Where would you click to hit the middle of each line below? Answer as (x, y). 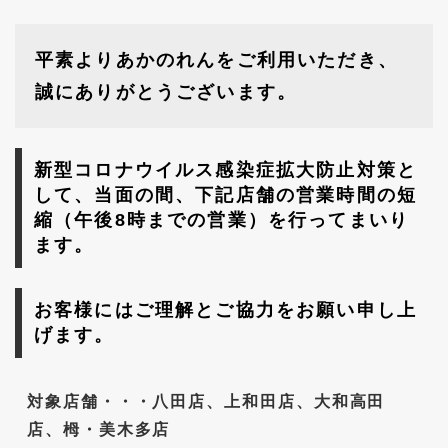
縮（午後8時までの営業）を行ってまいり (222, 220)
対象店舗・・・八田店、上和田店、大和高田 (206, 402)
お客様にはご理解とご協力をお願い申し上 (226, 310)
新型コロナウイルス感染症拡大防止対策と (226, 170)
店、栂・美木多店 (99, 430)
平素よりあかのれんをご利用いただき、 (216, 60)
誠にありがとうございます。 (166, 92)
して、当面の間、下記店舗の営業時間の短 (226, 195)
